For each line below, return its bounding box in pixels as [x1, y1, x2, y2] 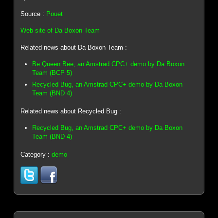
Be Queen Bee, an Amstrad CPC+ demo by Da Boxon [32, 60, 185, 68]
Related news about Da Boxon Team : [20, 43, 127, 51]
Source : [20, 10, 47, 18]
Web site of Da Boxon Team [20, 27, 100, 35]
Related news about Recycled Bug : [20, 108, 122, 115]
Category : [20, 150, 52, 158]
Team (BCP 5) [32, 69, 73, 76]
